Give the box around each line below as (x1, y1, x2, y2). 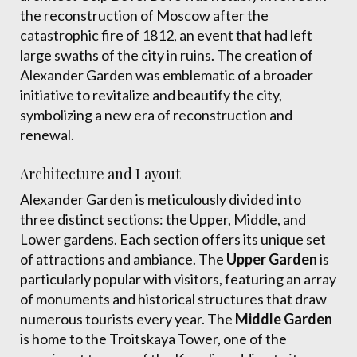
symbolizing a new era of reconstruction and (20, 106, 292, 124)
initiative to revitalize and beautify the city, (20, 86, 282, 104)
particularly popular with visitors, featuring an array (20, 270, 336, 288)
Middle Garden (235, 310, 332, 328)
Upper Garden (226, 250, 317, 268)
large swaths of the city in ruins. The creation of (20, 46, 313, 64)
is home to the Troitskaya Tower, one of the (20, 330, 287, 347)
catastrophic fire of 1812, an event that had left (20, 26, 312, 44)
